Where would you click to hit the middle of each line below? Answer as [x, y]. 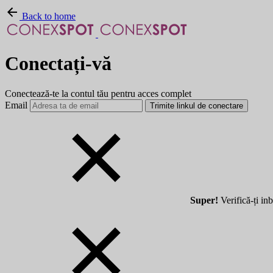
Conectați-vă [58, 64]
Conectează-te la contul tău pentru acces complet [98, 93]
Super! [204, 200]
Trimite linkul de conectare [197, 105]
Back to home [48, 16]
